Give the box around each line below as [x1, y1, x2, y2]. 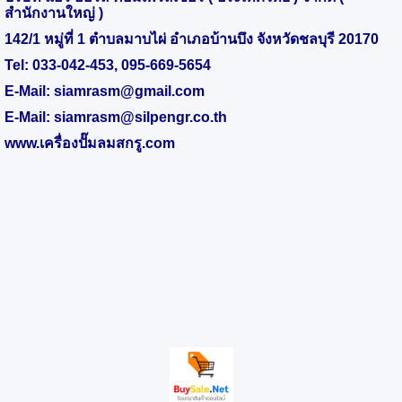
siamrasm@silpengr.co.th [54, 109, 227, 125]
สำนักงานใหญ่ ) [4, 4, 103, 21]
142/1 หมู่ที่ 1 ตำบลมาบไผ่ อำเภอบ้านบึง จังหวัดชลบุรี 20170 [4, 31, 379, 47]
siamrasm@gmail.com [54, 83, 205, 99]
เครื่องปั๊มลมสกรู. [39, 135, 145, 151]
